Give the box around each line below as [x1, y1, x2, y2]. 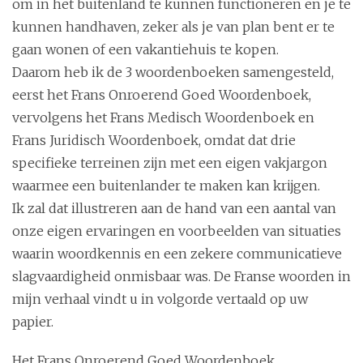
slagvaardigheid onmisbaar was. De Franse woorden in [12, 267, 351, 284]
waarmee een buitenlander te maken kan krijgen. [12, 177, 320, 194]
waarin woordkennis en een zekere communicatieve [12, 245, 342, 262]
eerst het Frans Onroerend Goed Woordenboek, [12, 86, 311, 103]
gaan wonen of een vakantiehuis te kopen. [12, 41, 279, 58]
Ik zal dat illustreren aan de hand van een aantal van [12, 199, 336, 216]
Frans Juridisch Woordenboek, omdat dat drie [12, 131, 296, 148]
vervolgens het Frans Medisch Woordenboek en [12, 109, 314, 126]
